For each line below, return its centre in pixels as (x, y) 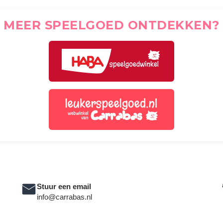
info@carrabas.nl (65, 197)
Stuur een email (64, 187)
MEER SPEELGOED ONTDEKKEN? (111, 25)
